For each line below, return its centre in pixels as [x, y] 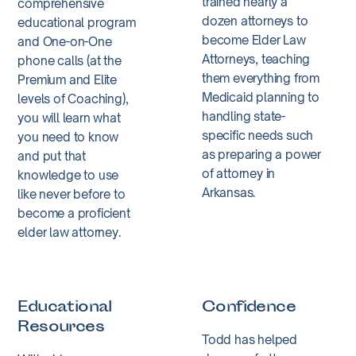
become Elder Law [254, 40]
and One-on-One [65, 41]
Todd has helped [250, 339]
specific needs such [258, 135]
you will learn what [69, 118]
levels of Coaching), [73, 99]
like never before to [72, 194]
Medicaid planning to [261, 97]
